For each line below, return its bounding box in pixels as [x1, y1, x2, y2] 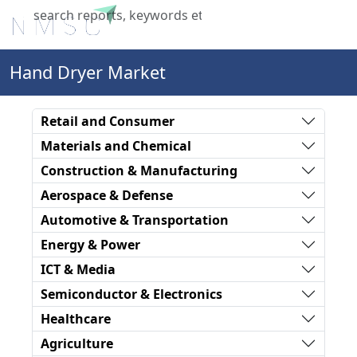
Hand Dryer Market [10, 61, 166, 84]
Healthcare [41, 309, 111, 328]
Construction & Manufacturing [41, 161, 237, 179]
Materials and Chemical [41, 136, 191, 155]
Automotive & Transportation [41, 210, 229, 229]
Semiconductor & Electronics [41, 284, 222, 303]
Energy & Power [41, 235, 140, 253]
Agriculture [41, 334, 113, 352]
